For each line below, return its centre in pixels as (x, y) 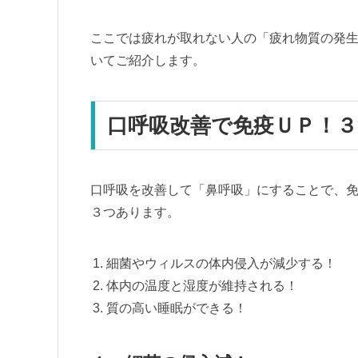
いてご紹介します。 (148, 60)
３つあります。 (135, 212)
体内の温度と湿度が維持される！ (202, 285)
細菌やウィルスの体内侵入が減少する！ (221, 263)
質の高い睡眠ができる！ (177, 308)
